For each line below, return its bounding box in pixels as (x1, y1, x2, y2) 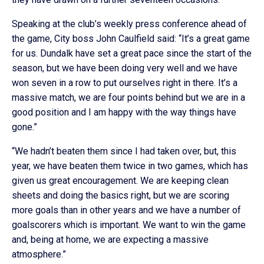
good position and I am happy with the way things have (12, 107, 236, 118)
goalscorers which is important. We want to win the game (12, 219, 246, 230)
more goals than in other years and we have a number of (12, 204, 241, 216)
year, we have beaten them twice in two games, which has (12, 160, 248, 171)
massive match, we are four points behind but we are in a (12, 92, 245, 103)
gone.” (12, 121, 37, 133)
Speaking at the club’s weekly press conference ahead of (12, 18, 247, 29)
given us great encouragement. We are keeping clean (12, 175, 229, 186)
